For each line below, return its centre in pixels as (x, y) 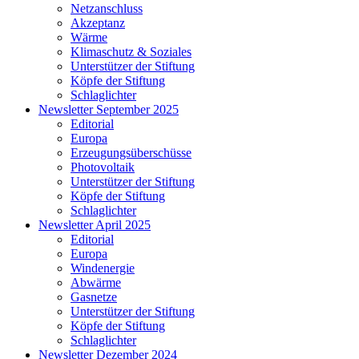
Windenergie (103, 268)
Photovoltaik (103, 167)
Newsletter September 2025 (109, 109)
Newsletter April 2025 (95, 224)
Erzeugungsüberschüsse (131, 152)
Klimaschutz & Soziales (131, 51)
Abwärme (96, 282)
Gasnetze (94, 296)
